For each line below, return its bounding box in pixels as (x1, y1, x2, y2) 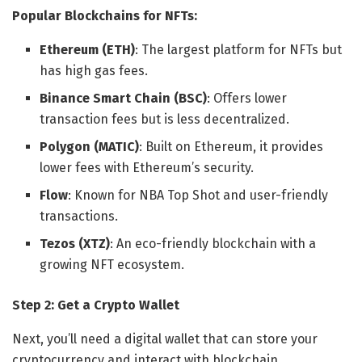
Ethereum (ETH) (40, 41, 136, 57)
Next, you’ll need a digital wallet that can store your (12, 330, 318, 347)
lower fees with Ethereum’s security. (40, 159, 255, 175)
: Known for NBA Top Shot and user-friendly (68, 187, 329, 203)
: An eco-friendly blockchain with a (110, 235, 317, 251)
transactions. (40, 208, 119, 224)
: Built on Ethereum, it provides (139, 138, 324, 154)
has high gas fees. (40, 62, 149, 78)
